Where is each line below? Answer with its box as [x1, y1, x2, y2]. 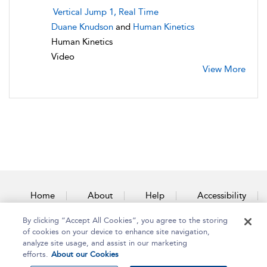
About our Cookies [51, 250, 119, 259]
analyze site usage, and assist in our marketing [23, 238, 188, 247]
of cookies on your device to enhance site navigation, [23, 227, 210, 236]
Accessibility [197, 190, 246, 201]
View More [203, 63, 246, 74]
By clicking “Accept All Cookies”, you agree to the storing [23, 216, 228, 225]
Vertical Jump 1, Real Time [53, 6, 159, 17]
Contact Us [116, 216, 160, 227]
